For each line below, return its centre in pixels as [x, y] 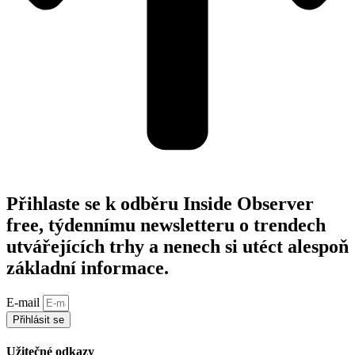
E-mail [25, 303]
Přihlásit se [38, 320]
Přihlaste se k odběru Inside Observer [160, 204]
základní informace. [88, 268]
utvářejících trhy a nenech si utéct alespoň [177, 247]
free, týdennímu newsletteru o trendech [166, 225]
